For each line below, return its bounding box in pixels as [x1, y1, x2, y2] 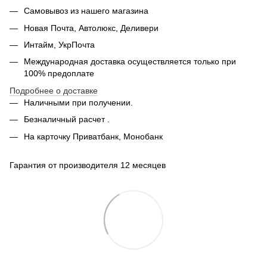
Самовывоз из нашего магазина [24, 6, 148, 16]
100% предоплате [24, 69, 94, 79]
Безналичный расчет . [24, 114, 110, 125]
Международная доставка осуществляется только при [24, 57, 236, 67]
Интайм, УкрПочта [24, 39, 95, 49]
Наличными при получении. [24, 97, 133, 107]
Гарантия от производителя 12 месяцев [10, 160, 166, 170]
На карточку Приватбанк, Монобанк [24, 131, 163, 141]
